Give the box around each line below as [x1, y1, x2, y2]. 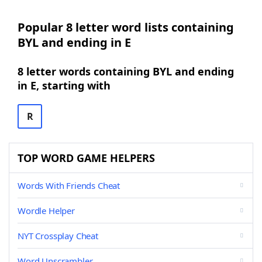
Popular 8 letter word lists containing [18, 19, 234, 35]
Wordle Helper [18, 205, 75, 216]
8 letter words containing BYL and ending [18, 64, 234, 78]
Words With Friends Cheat [18, 180, 120, 191]
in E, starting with [18, 78, 111, 92]
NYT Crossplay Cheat [18, 230, 98, 242]
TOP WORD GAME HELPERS [18, 151, 155, 165]
